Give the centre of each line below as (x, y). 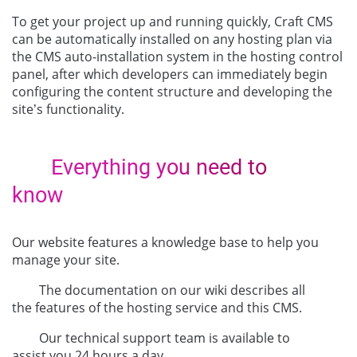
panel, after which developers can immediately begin (170, 74)
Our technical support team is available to (163, 337)
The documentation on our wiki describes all (171, 290)
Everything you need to (159, 167)
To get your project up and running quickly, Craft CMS (173, 21)
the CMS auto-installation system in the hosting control (177, 56)
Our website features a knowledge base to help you (165, 242)
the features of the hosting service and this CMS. (157, 307)
